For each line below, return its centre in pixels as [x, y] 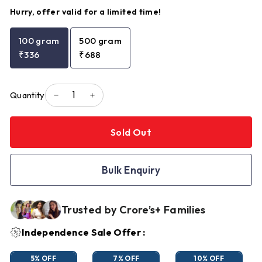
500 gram [100, 41]
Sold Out [131, 132]
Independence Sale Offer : [84, 232]
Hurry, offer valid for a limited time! [86, 12]
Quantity [27, 95]
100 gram [39, 41]
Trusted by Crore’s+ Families [134, 209]
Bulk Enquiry [131, 170]
